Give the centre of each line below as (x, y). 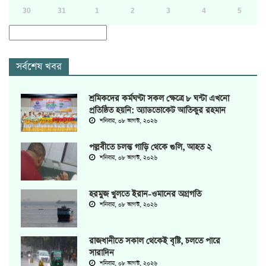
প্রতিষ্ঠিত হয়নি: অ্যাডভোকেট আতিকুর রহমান (157, 111)
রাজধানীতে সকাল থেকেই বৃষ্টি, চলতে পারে (155, 241)
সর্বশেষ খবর (39, 67)
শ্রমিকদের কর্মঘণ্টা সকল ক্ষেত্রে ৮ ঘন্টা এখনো (159, 99)
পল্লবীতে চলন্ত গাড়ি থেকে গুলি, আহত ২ (150, 148)
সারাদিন (102, 253)
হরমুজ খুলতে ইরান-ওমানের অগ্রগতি (145, 194)
